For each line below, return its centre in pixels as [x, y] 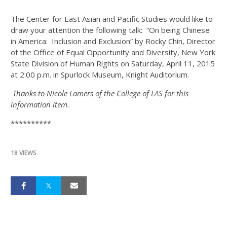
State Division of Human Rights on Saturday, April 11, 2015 [113, 63]
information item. [40, 104]
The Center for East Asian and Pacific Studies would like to [112, 19]
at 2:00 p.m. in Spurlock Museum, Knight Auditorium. [100, 74]
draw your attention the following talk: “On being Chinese [110, 30]
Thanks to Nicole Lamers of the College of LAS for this [101, 93]
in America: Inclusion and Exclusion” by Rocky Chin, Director [113, 41]
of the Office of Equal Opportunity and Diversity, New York [113, 52]
